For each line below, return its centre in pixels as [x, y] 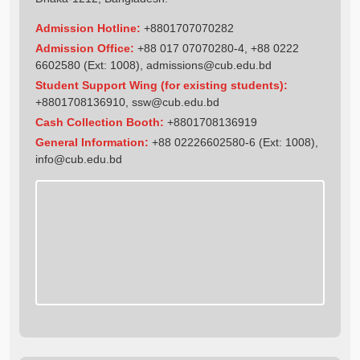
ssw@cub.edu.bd [176, 102]
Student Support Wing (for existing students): [162, 85]
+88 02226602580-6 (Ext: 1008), [233, 142]
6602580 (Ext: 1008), [91, 65]
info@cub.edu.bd [79, 159]
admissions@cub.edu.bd [209, 65]
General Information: [92, 142]
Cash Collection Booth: [100, 122]
